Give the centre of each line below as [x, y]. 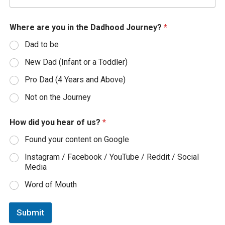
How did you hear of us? [56, 123]
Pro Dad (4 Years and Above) [75, 80]
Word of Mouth [51, 185]
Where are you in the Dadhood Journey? [87, 28]
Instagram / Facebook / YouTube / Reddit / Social [112, 157]
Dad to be [42, 45]
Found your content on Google [77, 140]
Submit [30, 213]
